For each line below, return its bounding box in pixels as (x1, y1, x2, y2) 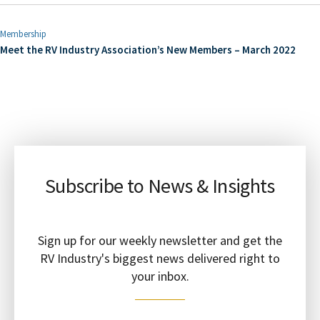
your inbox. (131, 268, 189, 284)
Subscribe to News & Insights (45, 173, 275, 199)
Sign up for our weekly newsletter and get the (38, 232, 282, 249)
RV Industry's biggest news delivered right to (40, 250, 280, 266)
